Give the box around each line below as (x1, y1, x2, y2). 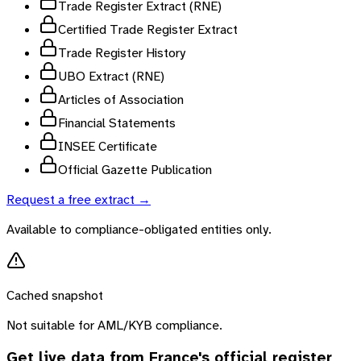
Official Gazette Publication (58, 160, 212, 178)
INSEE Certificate (58, 137, 157, 155)
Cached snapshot (6, 286, 103, 304)
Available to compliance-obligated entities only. (6, 220, 272, 238)
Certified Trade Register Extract (58, 20, 238, 38)
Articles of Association (58, 90, 184, 108)
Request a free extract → (6, 190, 151, 208)
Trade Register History (58, 44, 185, 61)
